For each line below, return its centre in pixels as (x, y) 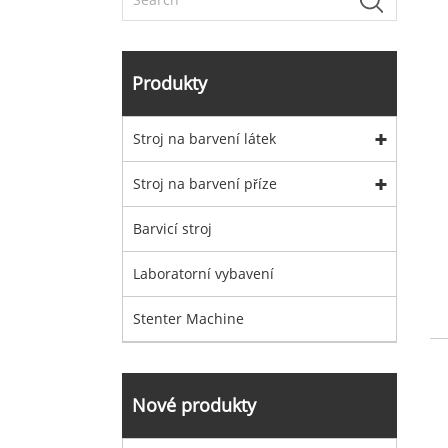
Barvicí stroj (172, 228)
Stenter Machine (188, 318)
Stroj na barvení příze (205, 183)
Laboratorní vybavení (203, 273)
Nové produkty (194, 405)
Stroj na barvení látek (204, 138)
